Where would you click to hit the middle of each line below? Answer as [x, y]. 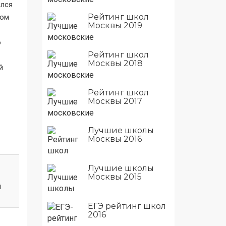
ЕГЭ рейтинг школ [127, 206]
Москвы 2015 [115, 177]
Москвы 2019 [115, 25]
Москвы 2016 [115, 139]
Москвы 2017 [115, 101]
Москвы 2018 [115, 63]
